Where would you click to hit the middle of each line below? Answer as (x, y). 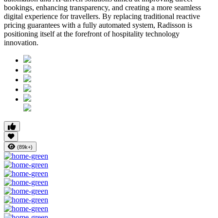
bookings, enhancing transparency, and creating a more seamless (102, 8)
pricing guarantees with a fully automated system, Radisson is (98, 25)
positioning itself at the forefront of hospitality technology (92, 34)
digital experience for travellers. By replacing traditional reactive (102, 17)
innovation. (21, 43)
